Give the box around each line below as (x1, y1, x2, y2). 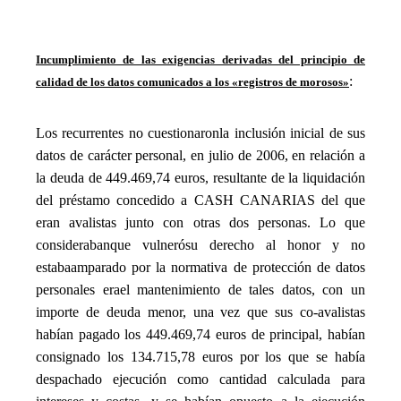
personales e (36, 281, 109, 297)
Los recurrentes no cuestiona (36, 124, 201, 141)
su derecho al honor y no (185, 236, 365, 252)
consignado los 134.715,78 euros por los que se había (36, 348, 365, 364)
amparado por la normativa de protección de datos (71, 259, 365, 275)
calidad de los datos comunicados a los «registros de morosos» (36, 75, 349, 90)
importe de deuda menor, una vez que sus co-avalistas (36, 303, 365, 320)
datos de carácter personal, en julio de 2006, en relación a (36, 147, 365, 163)
